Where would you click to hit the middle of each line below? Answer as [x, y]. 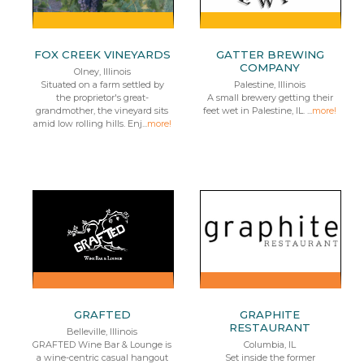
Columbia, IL [270, 344]
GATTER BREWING [270, 54]
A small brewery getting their [270, 97]
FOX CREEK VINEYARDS [102, 54]
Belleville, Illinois [102, 331]
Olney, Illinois [102, 71]
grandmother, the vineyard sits [102, 110]
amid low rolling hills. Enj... [90, 123]
